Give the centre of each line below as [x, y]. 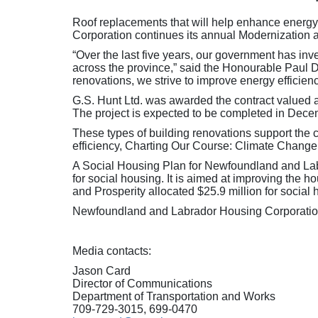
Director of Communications [142, 284]
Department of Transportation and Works [174, 296]
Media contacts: [112, 251]
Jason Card [102, 271]
